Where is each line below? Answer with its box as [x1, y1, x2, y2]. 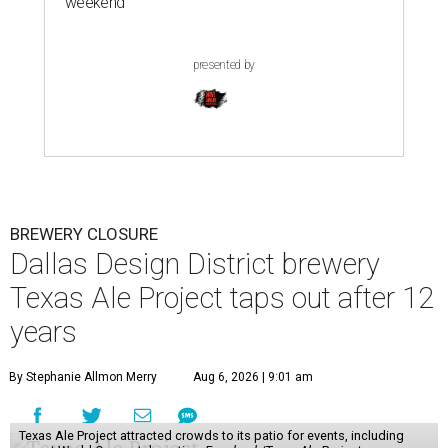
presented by [193, 58, 255, 73]
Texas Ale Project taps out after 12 [10, 281, 434, 316]
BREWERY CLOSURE [10, 224, 158, 245]
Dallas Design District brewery [10, 247, 380, 282]
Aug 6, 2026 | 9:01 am [193, 370, 313, 385]
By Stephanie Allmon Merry [9, 370, 157, 385]
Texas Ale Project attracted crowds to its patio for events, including [18, 428, 404, 444]
